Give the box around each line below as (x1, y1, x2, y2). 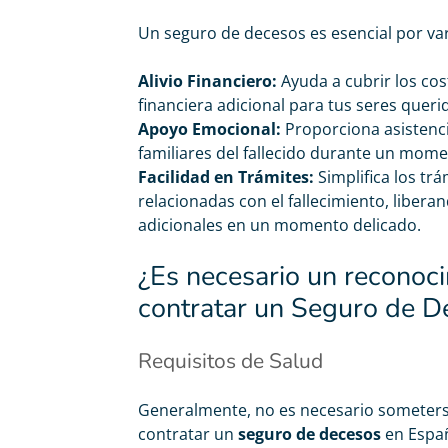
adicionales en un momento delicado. (138, 214, 421, 236)
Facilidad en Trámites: (138, 166, 314, 188)
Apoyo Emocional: (138, 118, 281, 140)
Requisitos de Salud (138, 347, 323, 375)
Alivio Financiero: (138, 70, 277, 92)
